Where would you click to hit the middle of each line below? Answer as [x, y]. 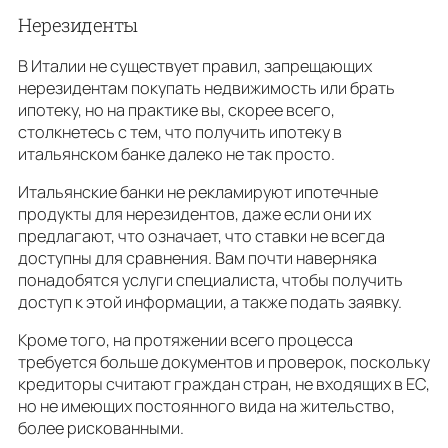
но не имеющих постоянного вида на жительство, [206, 406]
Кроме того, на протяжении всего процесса [185, 340]
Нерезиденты [78, 25]
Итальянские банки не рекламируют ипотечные [198, 191]
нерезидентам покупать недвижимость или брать [206, 87]
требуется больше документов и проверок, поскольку [224, 362]
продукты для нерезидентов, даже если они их [194, 213]
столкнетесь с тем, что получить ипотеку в [180, 131]
